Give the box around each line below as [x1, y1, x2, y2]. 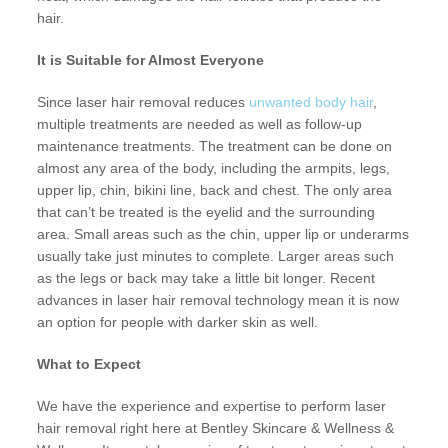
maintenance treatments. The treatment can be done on [37, 138, 393, 155]
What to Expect [37, 356, 142, 373]
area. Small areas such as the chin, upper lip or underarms [37, 226, 410, 243]
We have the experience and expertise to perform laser [37, 398, 387, 415]
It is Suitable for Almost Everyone [37, 52, 265, 69]
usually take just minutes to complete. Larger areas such [37, 248, 395, 265]
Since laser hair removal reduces [37, 94, 250, 111]
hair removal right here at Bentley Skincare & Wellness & [37, 420, 395, 437]
